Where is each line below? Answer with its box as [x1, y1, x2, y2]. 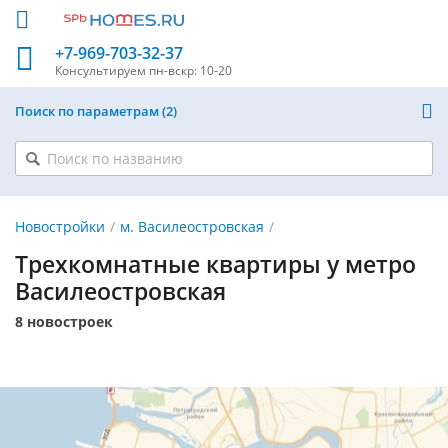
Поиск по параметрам [15, 102, 162, 120]
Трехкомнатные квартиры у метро [15, 248, 416, 280]
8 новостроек [15, 312, 113, 331]
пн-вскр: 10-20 [149, 62, 232, 79]
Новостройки [15, 217, 105, 236]
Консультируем [55, 62, 149, 79]
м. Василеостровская [119, 217, 264, 236]
